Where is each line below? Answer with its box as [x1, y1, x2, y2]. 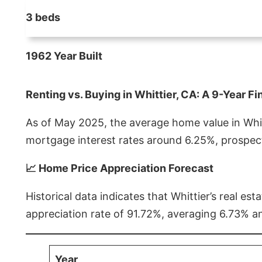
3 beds [26, 11, 60, 23]
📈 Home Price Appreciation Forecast [26, 161, 213, 174]
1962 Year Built [26, 49, 102, 62]
